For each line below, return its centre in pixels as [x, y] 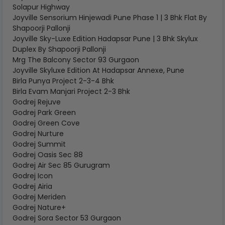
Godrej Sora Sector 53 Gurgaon [67, 218]
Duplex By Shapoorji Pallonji [59, 49]
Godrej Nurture [38, 134]
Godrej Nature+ [39, 207]
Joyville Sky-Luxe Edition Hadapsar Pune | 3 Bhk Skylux [105, 39]
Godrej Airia [32, 186]
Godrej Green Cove [46, 123]
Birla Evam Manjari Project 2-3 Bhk [71, 91]
